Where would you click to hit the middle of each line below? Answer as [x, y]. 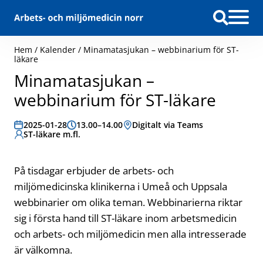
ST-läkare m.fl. [52, 134]
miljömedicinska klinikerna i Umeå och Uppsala [121, 186]
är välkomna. [43, 250]
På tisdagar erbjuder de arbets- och [94, 171]
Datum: [29, 125]
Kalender [58, 50]
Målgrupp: [35, 134]
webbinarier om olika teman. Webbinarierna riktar [128, 202]
